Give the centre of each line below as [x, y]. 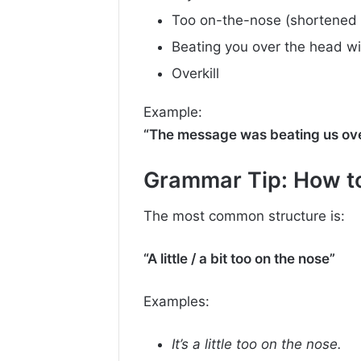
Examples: [176, 302]
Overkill [195, 73]
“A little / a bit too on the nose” [239, 259]
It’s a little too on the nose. [257, 344]
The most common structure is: [244, 216]
